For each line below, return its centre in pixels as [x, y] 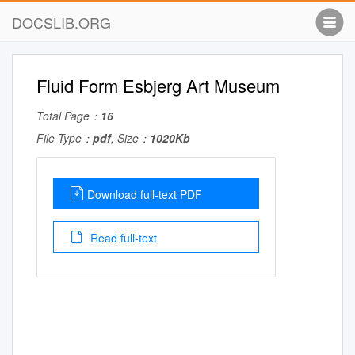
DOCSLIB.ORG [61, 22]
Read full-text [122, 238]
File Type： [65, 138]
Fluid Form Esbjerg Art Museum [158, 85]
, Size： [130, 138]
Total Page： [69, 116]
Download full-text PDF [145, 194]
